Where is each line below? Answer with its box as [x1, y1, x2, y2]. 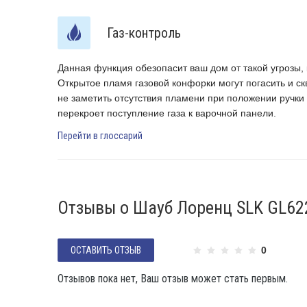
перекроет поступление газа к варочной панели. [58, 108, 276, 119]
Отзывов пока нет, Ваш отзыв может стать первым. [58, 272, 288, 285]
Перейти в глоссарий [58, 130, 143, 141]
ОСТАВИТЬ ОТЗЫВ [71, 245, 141, 256]
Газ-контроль [107, 25, 181, 41]
